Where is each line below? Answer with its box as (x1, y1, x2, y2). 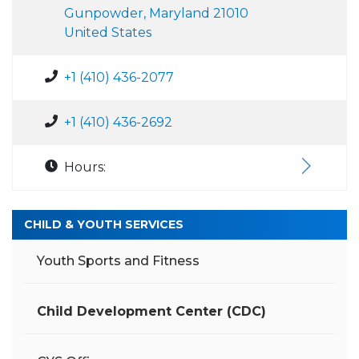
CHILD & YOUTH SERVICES (24, 217, 184, 232)
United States (64, 25, 151, 40)
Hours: (64, 159, 106, 175)
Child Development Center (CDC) (37, 304, 266, 319)
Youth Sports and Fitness (37, 253, 200, 268)
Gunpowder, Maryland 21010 (64, 6, 248, 21)
